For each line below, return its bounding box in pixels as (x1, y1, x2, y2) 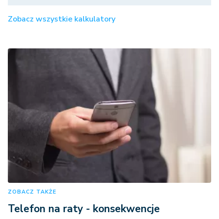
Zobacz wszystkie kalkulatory (8, 14, 115, 25)
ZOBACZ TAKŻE (8, 188, 56, 196)
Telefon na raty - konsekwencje (8, 201, 160, 216)
